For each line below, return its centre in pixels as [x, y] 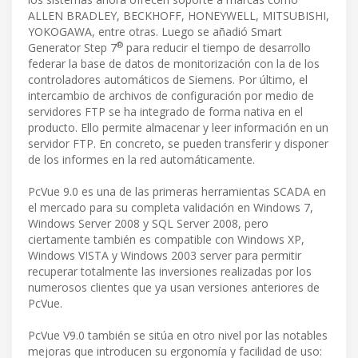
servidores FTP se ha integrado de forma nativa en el [165, 112]
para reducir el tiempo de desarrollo [217, 48]
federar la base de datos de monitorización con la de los [174, 64]
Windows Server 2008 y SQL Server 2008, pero [148, 224]
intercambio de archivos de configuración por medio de [171, 96]
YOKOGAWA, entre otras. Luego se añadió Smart [155, 32]
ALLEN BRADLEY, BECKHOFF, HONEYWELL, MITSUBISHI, [179, 16]
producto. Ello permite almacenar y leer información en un [178, 128]
